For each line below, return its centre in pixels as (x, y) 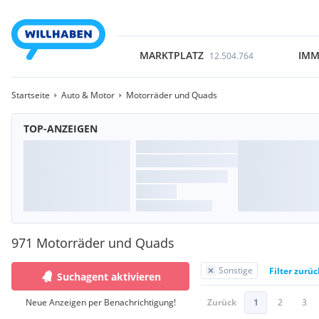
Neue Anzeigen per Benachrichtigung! (100, 302)
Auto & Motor (88, 95)
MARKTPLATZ (171, 55)
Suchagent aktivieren (109, 276)
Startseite (31, 95)
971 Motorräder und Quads (93, 243)
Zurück (222, 302)
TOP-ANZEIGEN (61, 129)
